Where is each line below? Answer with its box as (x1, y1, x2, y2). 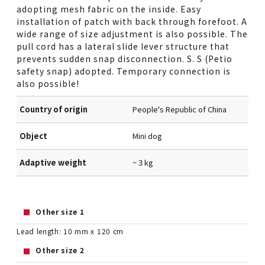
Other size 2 (35, 244, 85, 255)
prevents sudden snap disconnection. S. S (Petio (17, 52, 233, 64)
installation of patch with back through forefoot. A (17, 15, 248, 27)
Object (20, 130, 48, 141)
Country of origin (20, 103, 88, 115)
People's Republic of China (132, 103, 227, 115)
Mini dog (132, 130, 162, 141)
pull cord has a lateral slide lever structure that (17, 40, 230, 52)
